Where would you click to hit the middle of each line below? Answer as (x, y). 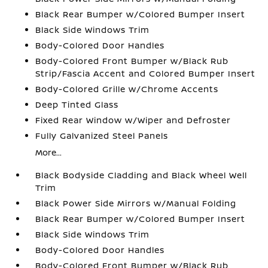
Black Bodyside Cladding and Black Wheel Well (141, 175)
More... (49, 152)
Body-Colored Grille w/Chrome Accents (127, 89)
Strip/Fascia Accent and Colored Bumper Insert (146, 73)
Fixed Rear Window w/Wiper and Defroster (133, 120)
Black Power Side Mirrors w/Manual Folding (136, 203)
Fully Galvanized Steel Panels (102, 135)
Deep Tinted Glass (77, 104)
